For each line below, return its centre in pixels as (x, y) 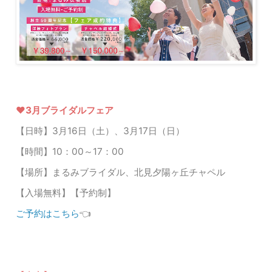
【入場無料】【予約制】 (66, 193)
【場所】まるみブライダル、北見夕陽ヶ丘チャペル (121, 172)
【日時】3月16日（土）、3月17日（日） (100, 131)
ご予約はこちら (48, 214)
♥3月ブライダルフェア (65, 110)
